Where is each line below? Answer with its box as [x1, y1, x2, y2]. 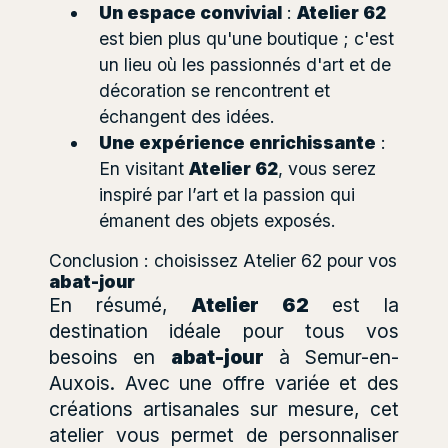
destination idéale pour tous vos [49, 318, 399, 343]
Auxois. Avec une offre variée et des [49, 370, 399, 395]
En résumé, [49, 292, 192, 317]
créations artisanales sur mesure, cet [49, 396, 399, 421]
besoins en [49, 344, 171, 369]
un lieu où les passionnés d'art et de [99, 53, 391, 75]
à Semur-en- [263, 344, 399, 369]
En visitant [99, 157, 189, 179]
